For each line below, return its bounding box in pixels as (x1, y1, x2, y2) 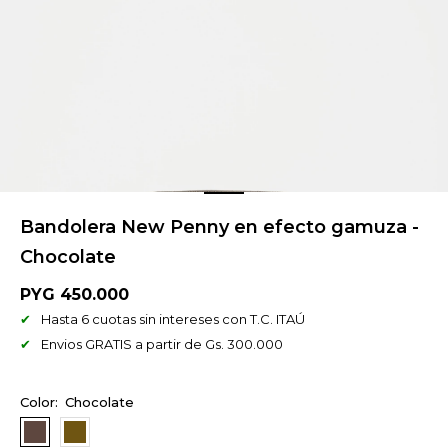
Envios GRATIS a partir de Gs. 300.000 (41, 336, 283, 352)
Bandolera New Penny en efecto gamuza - (20, 216, 419, 238)
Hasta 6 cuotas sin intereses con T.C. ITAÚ (41, 311, 305, 327)
